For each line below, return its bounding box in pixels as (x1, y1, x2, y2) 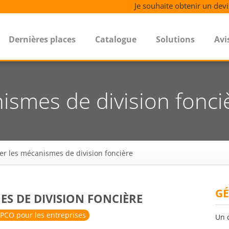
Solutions (156, 34, 195, 45)
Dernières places (9, 34, 76, 45)
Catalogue (95, 34, 136, 45)
